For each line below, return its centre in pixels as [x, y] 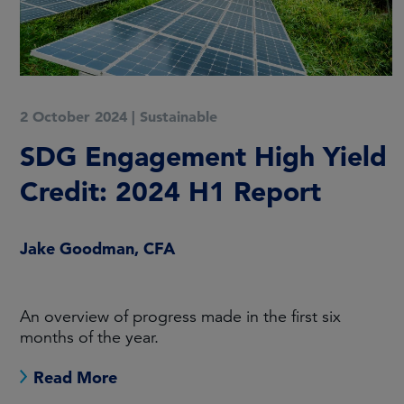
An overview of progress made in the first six [180, 317]
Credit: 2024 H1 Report [174, 191]
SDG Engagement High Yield [203, 156]
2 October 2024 [73, 116]
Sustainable [179, 116]
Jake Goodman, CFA [97, 248]
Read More [75, 377]
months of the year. [89, 337]
